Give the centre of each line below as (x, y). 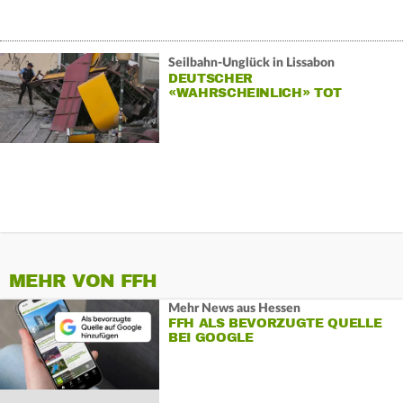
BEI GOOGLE (210, 337)
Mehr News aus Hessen (234, 308)
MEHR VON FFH (83, 282)
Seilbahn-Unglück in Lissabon (251, 63)
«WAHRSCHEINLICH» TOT (255, 93)
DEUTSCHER (210, 78)
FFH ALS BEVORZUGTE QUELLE (275, 323)
